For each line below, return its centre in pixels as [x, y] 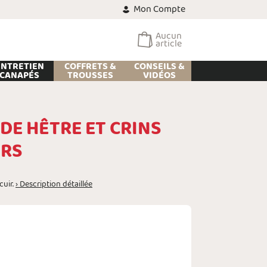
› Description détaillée [54, 184]
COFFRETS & [91, 66]
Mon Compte [159, 9]
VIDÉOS [159, 75]
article [169, 44]
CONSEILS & [159, 66]
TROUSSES [91, 75]
